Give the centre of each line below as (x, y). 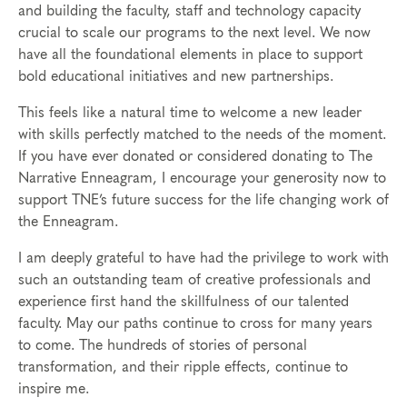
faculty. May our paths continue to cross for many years (195, 324)
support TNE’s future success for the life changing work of (203, 200)
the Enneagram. (68, 222)
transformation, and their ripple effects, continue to (183, 367)
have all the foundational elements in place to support (190, 55)
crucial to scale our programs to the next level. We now (194, 33)
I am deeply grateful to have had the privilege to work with (203, 258)
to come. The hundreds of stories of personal (163, 346)
